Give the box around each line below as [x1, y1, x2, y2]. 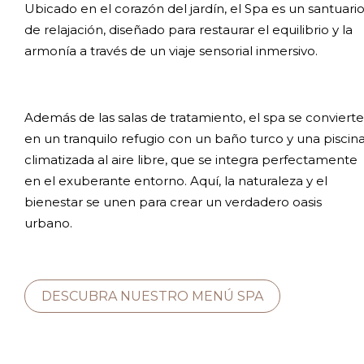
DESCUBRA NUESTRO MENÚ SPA [41, 288, 263, 304]
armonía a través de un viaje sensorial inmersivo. [24, 43, 318, 58]
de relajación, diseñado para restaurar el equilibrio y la [24, 22, 353, 37]
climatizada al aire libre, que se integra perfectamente [24, 152, 357, 167]
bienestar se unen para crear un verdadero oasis [24, 194, 322, 210]
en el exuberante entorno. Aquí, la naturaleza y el [24, 173, 327, 188]
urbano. [24, 215, 72, 231]
